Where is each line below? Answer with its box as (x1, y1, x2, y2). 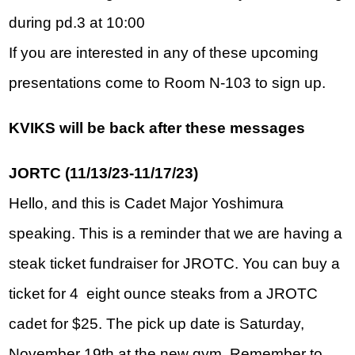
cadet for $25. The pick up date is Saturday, (9, 315, 305, 333)
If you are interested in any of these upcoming (9, 44, 319, 62)
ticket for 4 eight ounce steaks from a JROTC (9, 285, 319, 303)
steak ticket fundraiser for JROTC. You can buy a (9, 255, 341, 273)
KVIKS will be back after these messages (9, 120, 306, 137)
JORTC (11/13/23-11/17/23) (9, 165, 199, 182)
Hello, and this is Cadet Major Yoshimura (9, 195, 284, 212)
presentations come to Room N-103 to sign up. (9, 74, 334, 92)
